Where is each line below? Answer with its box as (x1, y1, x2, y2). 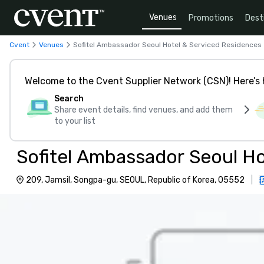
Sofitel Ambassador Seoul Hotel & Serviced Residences (73, 40, 262, 49)
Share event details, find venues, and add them (54, 105, 233, 115)
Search (54, 94, 84, 104)
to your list (54, 116, 95, 126)
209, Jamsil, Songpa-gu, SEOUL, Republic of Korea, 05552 (26, 175, 245, 185)
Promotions (189, 12, 233, 23)
